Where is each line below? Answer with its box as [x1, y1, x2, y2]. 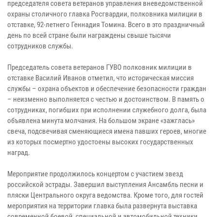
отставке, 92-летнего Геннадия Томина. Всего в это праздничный [7, 20, 205, 29]
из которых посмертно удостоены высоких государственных [7, 137, 193, 146]
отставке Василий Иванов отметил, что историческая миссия [7, 73, 194, 82]
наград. [7, 148, 30, 157]
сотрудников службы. [7, 41, 73, 50]
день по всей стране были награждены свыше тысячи [7, 31, 171, 40]
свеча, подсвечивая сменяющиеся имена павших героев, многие [7, 126, 206, 136]
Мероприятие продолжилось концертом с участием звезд [7, 169, 183, 178]
